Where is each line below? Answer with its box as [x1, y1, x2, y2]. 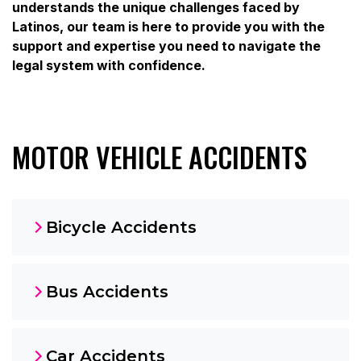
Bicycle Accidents [46, 218, 197, 238]
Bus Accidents [46, 282, 168, 302]
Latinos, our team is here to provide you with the [12, 19, 325, 35]
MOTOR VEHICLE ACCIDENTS [12, 136, 307, 178]
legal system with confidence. [12, 57, 205, 74]
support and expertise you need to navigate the [12, 38, 321, 55]
